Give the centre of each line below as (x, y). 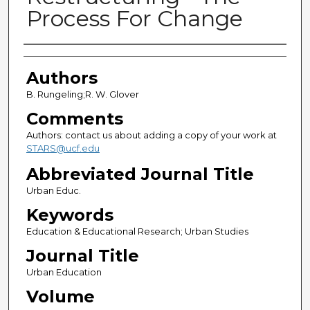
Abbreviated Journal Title (140, 174)
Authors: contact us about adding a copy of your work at (151, 135)
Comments (74, 119)
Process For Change (134, 19)
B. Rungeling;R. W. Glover (82, 94)
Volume (60, 297)
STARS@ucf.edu (63, 148)
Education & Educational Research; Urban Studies (137, 231)
